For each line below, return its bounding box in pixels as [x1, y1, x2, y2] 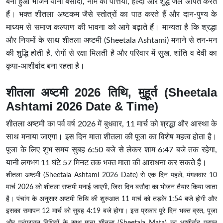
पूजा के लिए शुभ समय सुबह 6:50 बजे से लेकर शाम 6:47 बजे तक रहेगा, [6, 146, 217, 154]
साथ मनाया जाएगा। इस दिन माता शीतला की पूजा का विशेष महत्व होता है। [6, 133, 217, 141]
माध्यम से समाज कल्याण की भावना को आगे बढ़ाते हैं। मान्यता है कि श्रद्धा [6, 23, 217, 32]
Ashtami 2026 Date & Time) [6, 100, 158, 113]
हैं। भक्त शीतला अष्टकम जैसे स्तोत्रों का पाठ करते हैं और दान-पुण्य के [6, 10, 217, 19]
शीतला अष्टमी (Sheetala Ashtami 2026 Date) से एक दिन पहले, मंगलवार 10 [6, 172, 217, 179]
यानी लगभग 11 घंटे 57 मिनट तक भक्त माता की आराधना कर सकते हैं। [6, 159, 207, 167]
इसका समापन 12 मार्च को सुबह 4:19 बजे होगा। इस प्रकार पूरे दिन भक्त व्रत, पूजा [6, 208, 217, 215]
